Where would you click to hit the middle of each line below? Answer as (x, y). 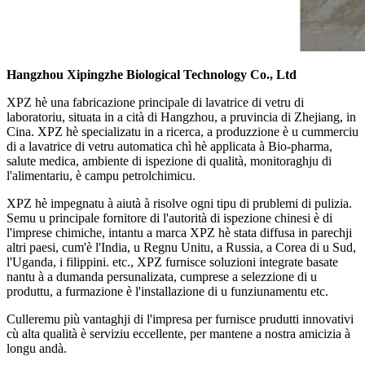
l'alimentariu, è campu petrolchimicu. (101, 175)
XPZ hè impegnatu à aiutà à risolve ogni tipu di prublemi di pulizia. (179, 203)
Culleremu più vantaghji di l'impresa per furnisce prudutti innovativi (180, 319)
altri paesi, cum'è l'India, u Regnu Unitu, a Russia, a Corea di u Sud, (181, 247)
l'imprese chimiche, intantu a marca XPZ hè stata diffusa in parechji (179, 232)
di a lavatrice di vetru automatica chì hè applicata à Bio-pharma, (169, 146)
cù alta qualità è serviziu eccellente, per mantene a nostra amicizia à (178, 333)
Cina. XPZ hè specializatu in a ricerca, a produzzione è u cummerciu (182, 131)
